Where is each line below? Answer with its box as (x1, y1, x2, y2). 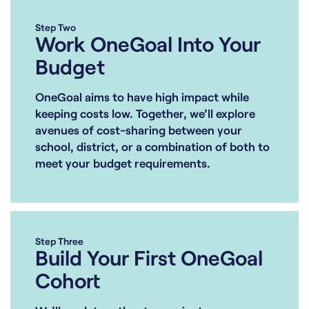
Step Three (35, 235, 83, 247)
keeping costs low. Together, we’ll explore (35, 106, 255, 120)
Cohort (35, 267, 100, 292)
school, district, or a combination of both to (35, 139, 270, 153)
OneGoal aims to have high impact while (35, 89, 249, 103)
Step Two (35, 21, 76, 33)
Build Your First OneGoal (35, 244, 263, 270)
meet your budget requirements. (35, 155, 210, 170)
